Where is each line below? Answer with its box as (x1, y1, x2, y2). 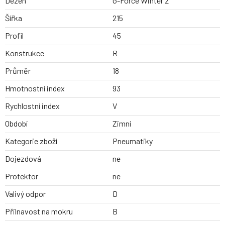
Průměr (5, 66, 31, 76)
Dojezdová (5, 154, 41, 164)
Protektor (5, 171, 38, 181)
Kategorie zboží (5, 136, 57, 146)
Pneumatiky (113, 136, 153, 146)
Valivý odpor (5, 189, 46, 199)
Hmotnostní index (5, 83, 65, 93)
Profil (5, 31, 24, 41)
